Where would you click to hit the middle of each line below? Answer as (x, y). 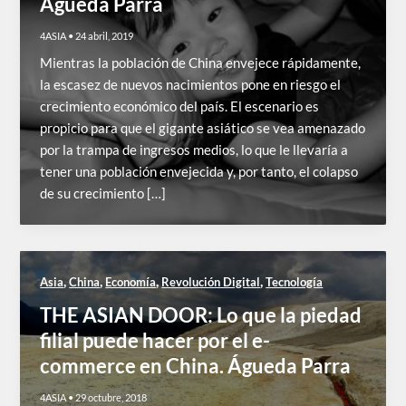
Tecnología (295, 281)
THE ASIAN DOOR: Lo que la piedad (201, 315)
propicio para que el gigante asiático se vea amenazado (203, 128)
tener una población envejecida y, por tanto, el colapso (199, 171)
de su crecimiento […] (103, 193)
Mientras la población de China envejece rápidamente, (201, 63)
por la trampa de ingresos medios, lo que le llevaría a (194, 150)
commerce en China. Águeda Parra (196, 366)
